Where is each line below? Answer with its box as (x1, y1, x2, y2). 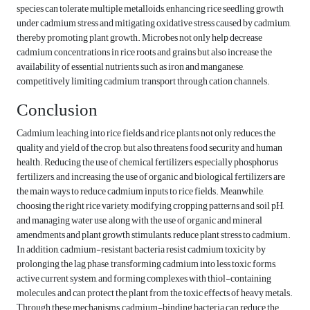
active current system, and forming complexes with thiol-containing (17, 269, 271, 289)
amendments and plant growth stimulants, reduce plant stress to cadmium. (17, 226, 291, 245)
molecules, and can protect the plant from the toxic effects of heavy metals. (17, 284, 293, 303)
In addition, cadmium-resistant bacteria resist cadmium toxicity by (17, 240, 266, 259)
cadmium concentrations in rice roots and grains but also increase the (17, 43, 272, 62)
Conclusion (17, 93, 98, 127)
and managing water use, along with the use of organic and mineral (17, 211, 262, 230)
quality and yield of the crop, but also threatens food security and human (17, 138, 282, 158)
